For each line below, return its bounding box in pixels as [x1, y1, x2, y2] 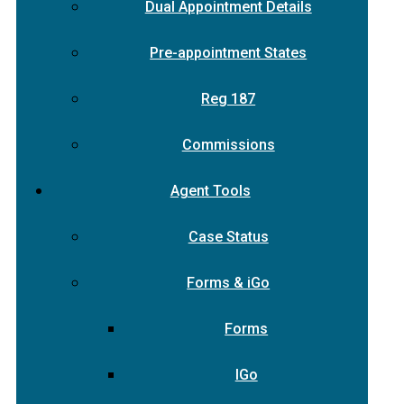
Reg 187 [201, 90, 256, 107]
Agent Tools [170, 182, 251, 199]
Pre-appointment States [150, 44, 308, 61]
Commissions [181, 136, 275, 153]
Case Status [188, 228, 269, 245]
